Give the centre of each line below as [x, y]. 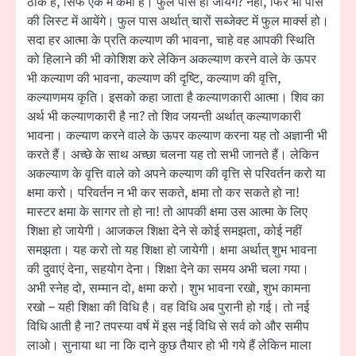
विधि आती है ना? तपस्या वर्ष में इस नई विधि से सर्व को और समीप [168, 327]
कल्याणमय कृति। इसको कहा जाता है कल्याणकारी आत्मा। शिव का [176, 98]
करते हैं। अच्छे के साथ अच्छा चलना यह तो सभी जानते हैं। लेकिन [173, 155]
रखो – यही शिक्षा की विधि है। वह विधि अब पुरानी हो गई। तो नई [168, 308]
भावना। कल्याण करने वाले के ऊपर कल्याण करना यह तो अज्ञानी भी [177, 136]
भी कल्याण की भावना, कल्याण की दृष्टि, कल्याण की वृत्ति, [154, 79]
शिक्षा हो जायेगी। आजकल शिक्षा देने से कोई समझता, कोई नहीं [164, 232]
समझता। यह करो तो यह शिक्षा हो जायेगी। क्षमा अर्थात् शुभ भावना [172, 251]
